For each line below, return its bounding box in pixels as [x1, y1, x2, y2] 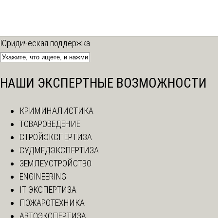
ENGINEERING [19, 171, 66, 182]
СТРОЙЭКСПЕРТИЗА [19, 131, 92, 142]
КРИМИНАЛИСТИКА [19, 105, 93, 116]
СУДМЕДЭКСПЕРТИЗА [19, 145, 99, 155]
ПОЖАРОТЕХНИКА [19, 197, 85, 208]
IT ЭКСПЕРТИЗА [19, 184, 76, 195]
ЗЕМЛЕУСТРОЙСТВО [19, 158, 91, 168]
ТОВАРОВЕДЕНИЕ [19, 118, 80, 129]
